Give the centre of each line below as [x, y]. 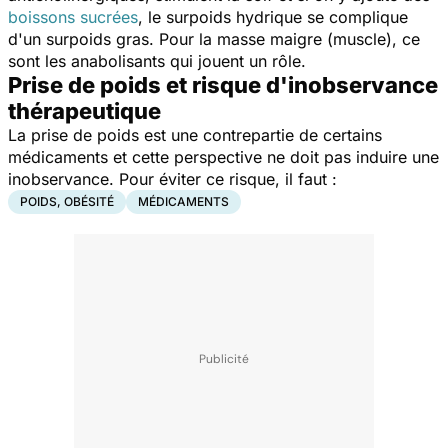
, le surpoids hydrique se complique [273, 16]
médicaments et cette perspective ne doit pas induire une [223, 156]
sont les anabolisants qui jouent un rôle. [157, 60]
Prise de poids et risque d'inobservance [223, 84]
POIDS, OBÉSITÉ [67, 201]
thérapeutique [84, 110]
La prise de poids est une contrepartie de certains [195, 134]
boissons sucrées [73, 16]
